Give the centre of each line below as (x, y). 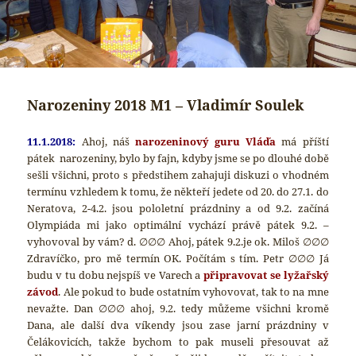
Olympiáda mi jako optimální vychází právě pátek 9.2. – (178, 224)
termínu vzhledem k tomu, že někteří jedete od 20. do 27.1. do (178, 191)
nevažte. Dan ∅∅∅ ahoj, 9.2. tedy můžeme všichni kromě (178, 308)
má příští (302, 141)
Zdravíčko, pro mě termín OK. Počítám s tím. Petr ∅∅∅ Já (178, 258)
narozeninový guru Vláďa (205, 141)
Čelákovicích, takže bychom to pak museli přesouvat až (178, 341)
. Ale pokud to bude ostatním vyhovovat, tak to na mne (193, 291)
